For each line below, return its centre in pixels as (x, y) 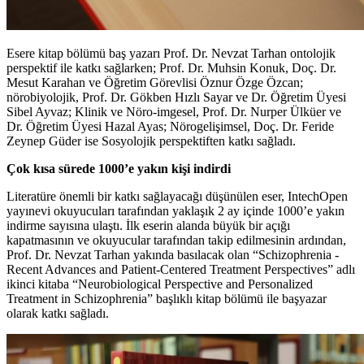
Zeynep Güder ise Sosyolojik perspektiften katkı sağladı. (151, 141)
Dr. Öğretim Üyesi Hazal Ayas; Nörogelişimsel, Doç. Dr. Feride (170, 127)
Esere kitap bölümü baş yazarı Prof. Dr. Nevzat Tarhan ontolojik (171, 54)
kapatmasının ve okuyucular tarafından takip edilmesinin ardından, (176, 240)
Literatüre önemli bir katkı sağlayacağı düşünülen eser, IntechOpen (177, 197)
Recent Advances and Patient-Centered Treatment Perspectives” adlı (181, 270)
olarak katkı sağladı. (58, 314)
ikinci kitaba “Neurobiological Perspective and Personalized (160, 284)
